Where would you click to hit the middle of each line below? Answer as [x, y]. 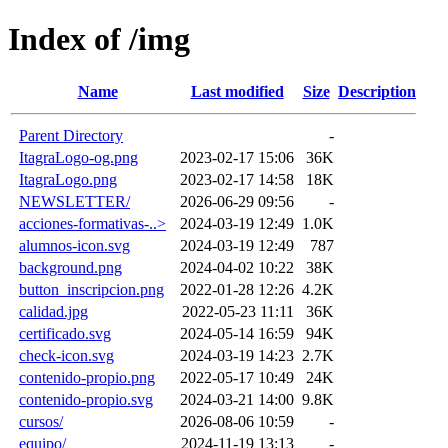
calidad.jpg [53, 311]
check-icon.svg [66, 355]
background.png [70, 267]
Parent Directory [71, 135]
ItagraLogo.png [68, 179]
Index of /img [99, 39]
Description [377, 91]
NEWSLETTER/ [74, 201]
